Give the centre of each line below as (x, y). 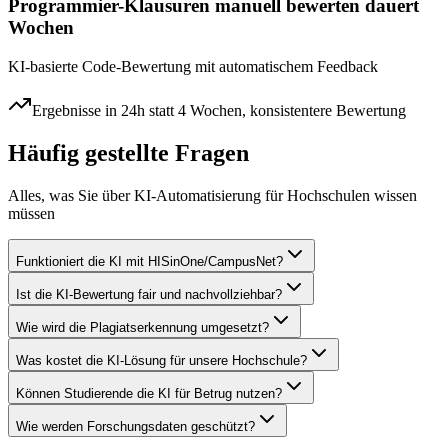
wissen (393, 195)
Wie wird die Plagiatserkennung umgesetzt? (142, 327)
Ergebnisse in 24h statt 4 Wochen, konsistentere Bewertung (219, 110)
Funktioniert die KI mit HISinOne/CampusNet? (149, 261)
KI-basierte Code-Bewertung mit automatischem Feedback (193, 66)
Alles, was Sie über (71, 195)
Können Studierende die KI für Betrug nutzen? (149, 393)
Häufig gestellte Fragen (128, 152)
